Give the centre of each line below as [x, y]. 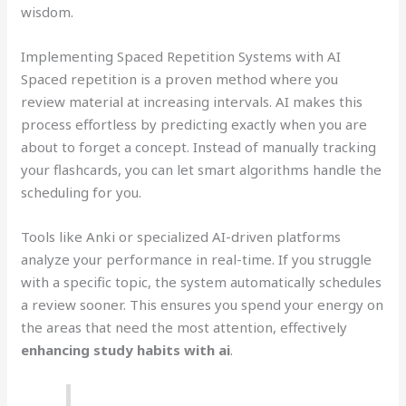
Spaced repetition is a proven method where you [180, 79]
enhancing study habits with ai [126, 350]
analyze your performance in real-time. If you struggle [197, 260]
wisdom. [48, 12]
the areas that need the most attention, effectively [184, 328]
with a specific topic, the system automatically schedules [202, 282]
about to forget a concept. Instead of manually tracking [199, 147]
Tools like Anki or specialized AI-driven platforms [181, 237]
